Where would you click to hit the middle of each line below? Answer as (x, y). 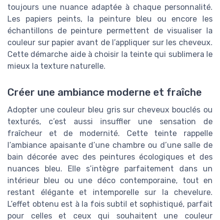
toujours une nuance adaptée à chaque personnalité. (110, 7)
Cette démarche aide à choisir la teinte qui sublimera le (110, 54)
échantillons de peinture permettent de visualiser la (110, 30)
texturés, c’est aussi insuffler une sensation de (110, 122)
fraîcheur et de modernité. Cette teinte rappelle (110, 134)
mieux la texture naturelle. (56, 66)
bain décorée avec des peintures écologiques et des (110, 157)
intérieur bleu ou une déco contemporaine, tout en (110, 181)
